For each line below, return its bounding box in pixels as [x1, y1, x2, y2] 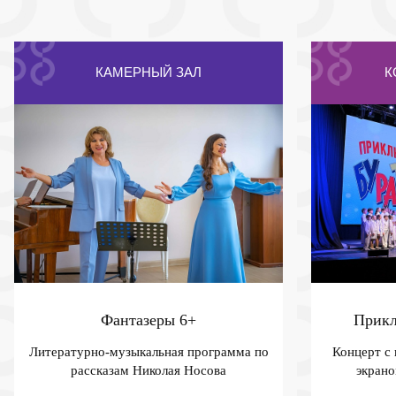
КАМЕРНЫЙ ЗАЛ [95, 65, 202, 80]
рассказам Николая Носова [71, 362, 226, 377]
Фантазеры [101, 310, 179, 329]
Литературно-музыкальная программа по [28, 344, 269, 359]
